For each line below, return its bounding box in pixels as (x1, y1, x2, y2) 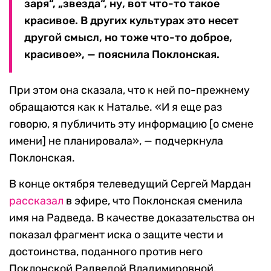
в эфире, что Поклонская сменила (64, 194, 243, 208)
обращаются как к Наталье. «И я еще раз (9, 100, 222, 114)
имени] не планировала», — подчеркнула (9, 134, 223, 148)
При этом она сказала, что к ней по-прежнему (9, 83, 250, 97)
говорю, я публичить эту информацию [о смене (9, 117, 253, 131)
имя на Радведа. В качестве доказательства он (9, 211, 255, 225)
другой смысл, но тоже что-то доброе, (24, 31, 232, 45)
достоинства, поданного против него (9, 245, 203, 259)
